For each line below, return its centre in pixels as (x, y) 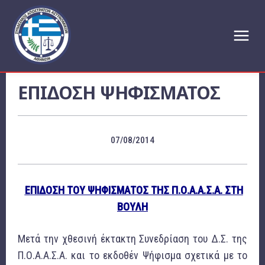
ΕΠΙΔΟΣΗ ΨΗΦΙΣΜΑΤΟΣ (119, 93)
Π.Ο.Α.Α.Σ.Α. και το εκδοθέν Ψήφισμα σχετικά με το (132, 256)
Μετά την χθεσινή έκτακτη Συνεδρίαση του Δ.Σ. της (132, 239)
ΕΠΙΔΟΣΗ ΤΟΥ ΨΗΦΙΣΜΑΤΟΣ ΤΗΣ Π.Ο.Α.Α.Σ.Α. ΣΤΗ (134, 190)
